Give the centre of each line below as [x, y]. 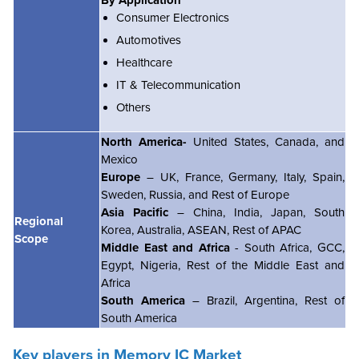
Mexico [119, 159]
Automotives [149, 40]
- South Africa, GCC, [287, 247]
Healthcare [144, 62]
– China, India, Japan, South [256, 212]
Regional [39, 221]
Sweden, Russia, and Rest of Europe [195, 194]
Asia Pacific [135, 212]
